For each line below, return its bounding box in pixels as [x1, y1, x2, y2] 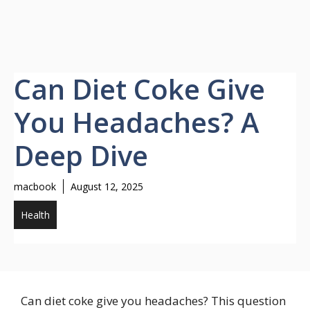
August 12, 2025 [71, 180, 143, 193]
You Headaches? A [14, 103, 259, 141]
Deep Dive [14, 136, 148, 174]
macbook [14, 180, 56, 193]
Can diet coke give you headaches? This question [21, 293, 286, 309]
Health [21, 208, 50, 221]
